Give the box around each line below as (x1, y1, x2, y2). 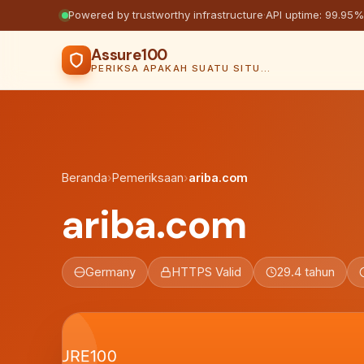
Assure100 (91, 45, 168, 65)
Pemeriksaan (112, 171, 184, 184)
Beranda (62, 171, 107, 184)
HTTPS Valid (171, 265, 241, 279)
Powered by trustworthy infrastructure (68, 8, 263, 21)
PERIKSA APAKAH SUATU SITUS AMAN (260, 63, 270, 74)
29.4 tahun (277, 265, 335, 279)
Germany (85, 265, 136, 279)
